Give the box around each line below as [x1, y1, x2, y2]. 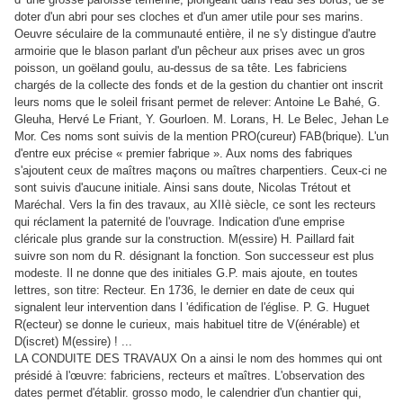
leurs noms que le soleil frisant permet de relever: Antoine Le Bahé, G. [14, 95, 381, 110]
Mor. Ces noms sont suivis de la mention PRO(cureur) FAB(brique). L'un [14, 130, 389, 144]
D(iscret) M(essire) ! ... [14, 335, 132, 349]
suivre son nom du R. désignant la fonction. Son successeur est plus [14, 249, 374, 264]
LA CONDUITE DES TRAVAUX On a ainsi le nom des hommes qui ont [14, 352, 382, 366]
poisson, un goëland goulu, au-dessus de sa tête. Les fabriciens [14, 61, 347, 76]
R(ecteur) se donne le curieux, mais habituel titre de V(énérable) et [14, 318, 360, 332]
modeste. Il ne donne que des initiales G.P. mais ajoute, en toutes [14, 266, 358, 281]
